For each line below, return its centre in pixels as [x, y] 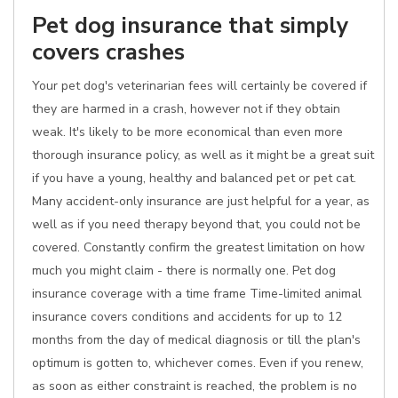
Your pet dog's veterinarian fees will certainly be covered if [199, 86]
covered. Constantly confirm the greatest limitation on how [199, 247]
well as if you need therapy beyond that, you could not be [196, 224]
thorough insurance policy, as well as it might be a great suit [203, 155]
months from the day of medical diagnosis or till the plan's [196, 340]
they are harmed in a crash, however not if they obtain [186, 109]
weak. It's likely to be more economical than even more [187, 132]
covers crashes [108, 52]
